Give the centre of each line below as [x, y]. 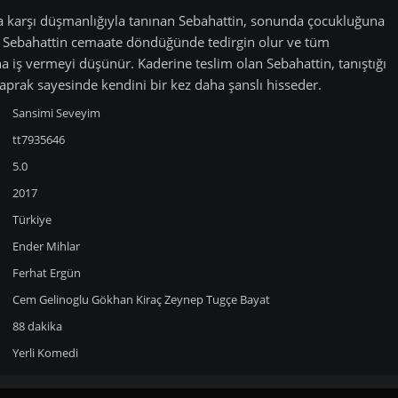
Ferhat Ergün [46, 273]
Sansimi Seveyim [56, 113]
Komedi [57, 353]
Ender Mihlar [46, 246]
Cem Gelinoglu [50, 299]
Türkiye [32, 219]
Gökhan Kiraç [126, 299]
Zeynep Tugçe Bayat [217, 299]
